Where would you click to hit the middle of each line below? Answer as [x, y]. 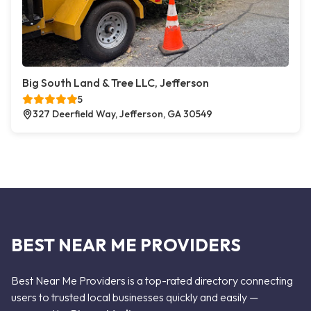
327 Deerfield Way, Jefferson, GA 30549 [123, 114]
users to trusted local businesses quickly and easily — [135, 297]
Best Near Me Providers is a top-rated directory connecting [152, 280]
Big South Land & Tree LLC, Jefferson [116, 83]
